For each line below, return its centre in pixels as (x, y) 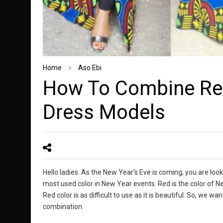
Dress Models (104, 112)
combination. (63, 207)
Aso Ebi (90, 68)
